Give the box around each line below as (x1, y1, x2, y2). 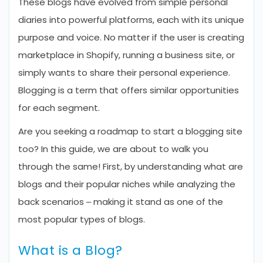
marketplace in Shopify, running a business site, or (18, 49, 235, 61)
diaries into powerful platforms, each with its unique (18, 14, 244, 26)
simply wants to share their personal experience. (18, 66, 230, 79)
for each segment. (18, 102, 100, 114)
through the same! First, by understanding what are (18, 160, 243, 173)
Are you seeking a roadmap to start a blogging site (18, 125, 242, 137)
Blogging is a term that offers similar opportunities (18, 84, 239, 96)
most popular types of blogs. (18, 213, 145, 225)
